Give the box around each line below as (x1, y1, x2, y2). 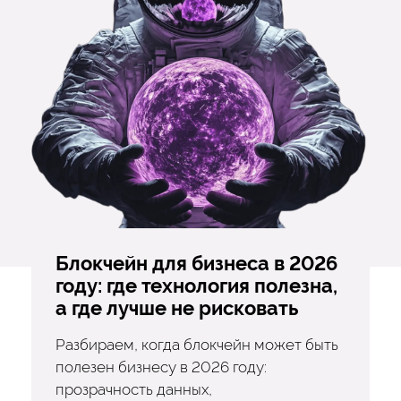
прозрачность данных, (55, 380, 212, 399)
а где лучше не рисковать (55, 297, 298, 320)
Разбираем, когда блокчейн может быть (55, 336, 338, 354)
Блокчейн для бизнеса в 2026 (55, 252, 337, 276)
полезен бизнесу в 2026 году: (55, 358, 267, 377)
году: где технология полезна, (55, 275, 337, 298)
